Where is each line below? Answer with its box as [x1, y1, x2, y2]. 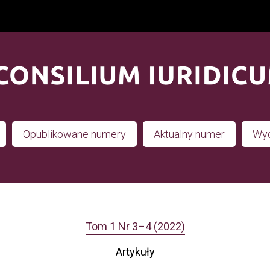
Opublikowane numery [23, 127, 126, 140]
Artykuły [115, 245, 155, 258]
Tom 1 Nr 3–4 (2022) [85, 220, 185, 233]
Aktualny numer [154, 127, 225, 140]
